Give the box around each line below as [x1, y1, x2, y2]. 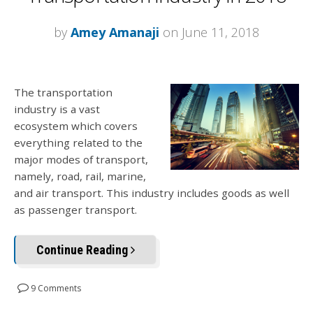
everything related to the [14, 135, 143, 150]
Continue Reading [36, 242, 131, 258]
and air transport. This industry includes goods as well [14, 185, 289, 200]
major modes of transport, [14, 152, 148, 166]
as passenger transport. [14, 202, 137, 217]
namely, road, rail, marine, [14, 168, 146, 183]
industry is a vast [14, 101, 100, 116]
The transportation [14, 85, 112, 99]
